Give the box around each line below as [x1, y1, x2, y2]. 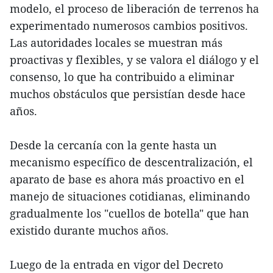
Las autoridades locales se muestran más [10, 35, 222, 50]
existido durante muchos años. [10, 222, 169, 238]
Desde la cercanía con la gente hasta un [10, 137, 217, 152]
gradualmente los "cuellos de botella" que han [10, 205, 249, 221]
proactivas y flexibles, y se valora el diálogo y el [10, 52, 259, 67]
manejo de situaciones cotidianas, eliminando [10, 188, 250, 204]
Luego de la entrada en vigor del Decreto [10, 257, 223, 272]
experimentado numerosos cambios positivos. [10, 18, 248, 33]
